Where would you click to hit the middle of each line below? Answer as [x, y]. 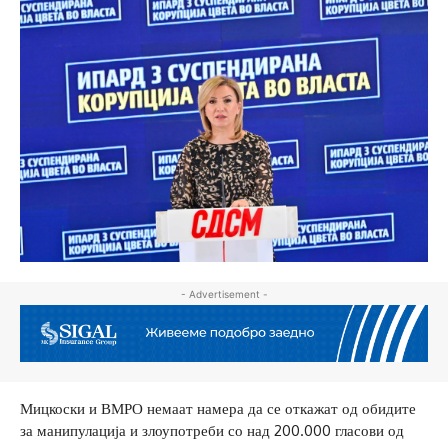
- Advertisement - [224, 294]
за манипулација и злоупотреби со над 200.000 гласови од [212, 430]
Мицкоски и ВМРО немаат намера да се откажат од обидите [218, 408]
